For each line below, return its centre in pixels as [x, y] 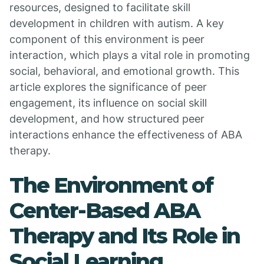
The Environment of [111, 185]
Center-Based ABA [105, 210]
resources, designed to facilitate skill [100, 7]
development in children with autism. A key [117, 23]
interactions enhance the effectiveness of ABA [126, 135]
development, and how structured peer [107, 119]
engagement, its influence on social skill [108, 103]
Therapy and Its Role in [125, 236]
